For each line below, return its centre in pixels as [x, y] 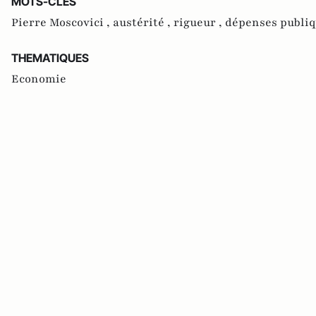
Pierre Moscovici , [62, 22]
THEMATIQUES [50, 57]
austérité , [143, 22]
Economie [39, 79]
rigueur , [199, 22]
